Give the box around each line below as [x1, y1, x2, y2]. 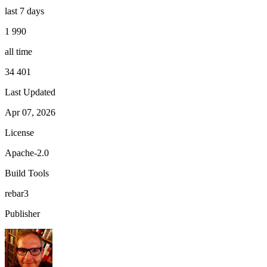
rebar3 [5, 188, 29, 198]
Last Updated [5, 86, 55, 97]
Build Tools [5, 167, 49, 178]
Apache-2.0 [5, 147, 49, 158]
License [5, 127, 34, 138]
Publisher [5, 208, 40, 219]
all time [5, 46, 32, 57]
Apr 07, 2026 [5, 107, 55, 117]
